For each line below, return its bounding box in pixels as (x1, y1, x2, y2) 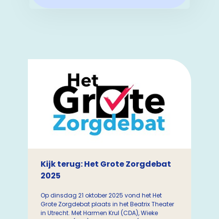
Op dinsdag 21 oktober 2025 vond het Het (41, 191, 162, 199)
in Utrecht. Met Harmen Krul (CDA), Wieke (41, 209, 158, 217)
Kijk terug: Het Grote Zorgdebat (41, 158, 172, 170)
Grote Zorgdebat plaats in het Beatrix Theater (41, 200, 175, 208)
